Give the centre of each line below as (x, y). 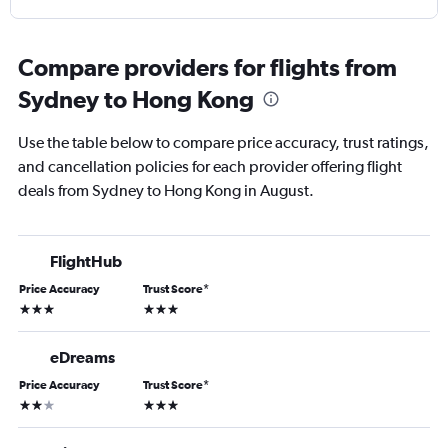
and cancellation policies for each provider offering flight (210, 167)
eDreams (82, 357)
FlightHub (86, 261)
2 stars (37, 403)
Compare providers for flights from (207, 67)
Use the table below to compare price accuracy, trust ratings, (223, 143)
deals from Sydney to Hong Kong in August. (166, 191)
